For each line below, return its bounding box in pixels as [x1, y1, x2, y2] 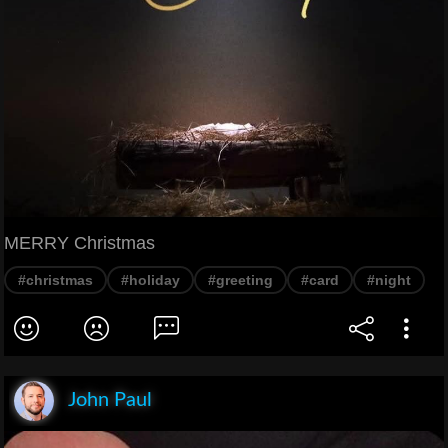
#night [367, 271, 411, 288]
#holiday [121, 271, 180, 288]
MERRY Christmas [4, 232, 155, 253]
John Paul [68, 389, 152, 410]
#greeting [208, 271, 273, 288]
